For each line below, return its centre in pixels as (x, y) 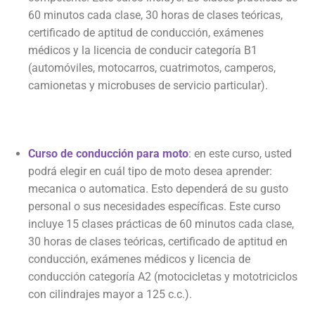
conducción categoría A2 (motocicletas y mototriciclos (163, 277)
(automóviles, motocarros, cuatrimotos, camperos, (152, 68)
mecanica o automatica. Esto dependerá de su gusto (158, 189)
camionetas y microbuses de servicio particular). (148, 86)
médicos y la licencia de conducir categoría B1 (143, 51)
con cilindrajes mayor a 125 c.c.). (110, 295)
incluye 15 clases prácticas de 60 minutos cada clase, (161, 224)
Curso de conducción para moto (108, 154)
